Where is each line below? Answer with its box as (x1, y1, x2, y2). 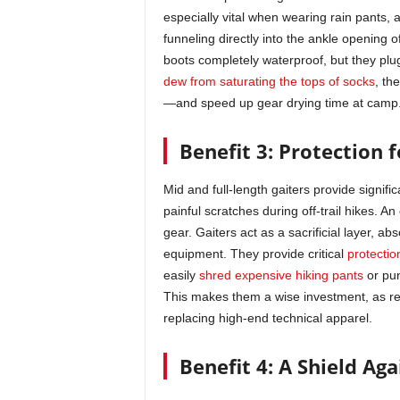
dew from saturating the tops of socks (162, 74, 375, 88)
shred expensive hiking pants (198, 268, 363, 282)
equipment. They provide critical (162, 246, 347, 261)
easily (162, 268, 199, 282)
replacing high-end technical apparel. (162, 311, 372, 325)
